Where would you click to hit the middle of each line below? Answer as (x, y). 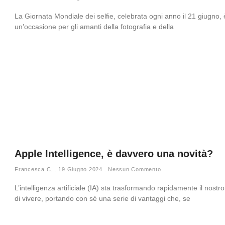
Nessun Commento (134, 169)
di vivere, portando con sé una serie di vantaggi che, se (102, 198)
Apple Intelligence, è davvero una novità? (114, 154)
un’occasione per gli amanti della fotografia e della (94, 27)
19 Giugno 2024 (80, 169)
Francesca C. (35, 169)
